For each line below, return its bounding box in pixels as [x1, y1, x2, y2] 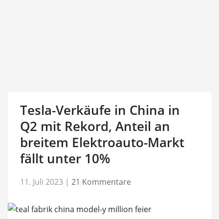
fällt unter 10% [20, 150, 110, 167]
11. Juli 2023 [20, 176, 63, 187]
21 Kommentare [71, 176, 131, 187]
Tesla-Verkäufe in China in [20, 101, 180, 119]
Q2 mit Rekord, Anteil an [20, 117, 170, 135]
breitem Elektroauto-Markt [20, 133, 184, 151]
